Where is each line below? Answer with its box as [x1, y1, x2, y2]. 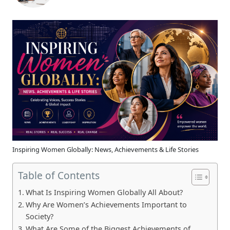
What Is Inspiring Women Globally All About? [25, 187, 183, 197]
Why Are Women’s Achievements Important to [25, 199, 187, 209]
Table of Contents [18, 168, 100, 183]
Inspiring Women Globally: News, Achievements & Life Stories [12, 144, 199, 154]
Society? [25, 211, 53, 221]
